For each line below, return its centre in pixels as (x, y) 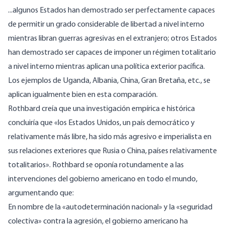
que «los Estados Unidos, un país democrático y (117, 123)
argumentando (33, 194)
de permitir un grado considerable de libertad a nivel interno (106, 25)
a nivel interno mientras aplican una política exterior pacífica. (106, 67)
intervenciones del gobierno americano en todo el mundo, (103, 180)
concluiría (23, 123)
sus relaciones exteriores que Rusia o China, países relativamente (113, 151)
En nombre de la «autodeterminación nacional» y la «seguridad (110, 208)
